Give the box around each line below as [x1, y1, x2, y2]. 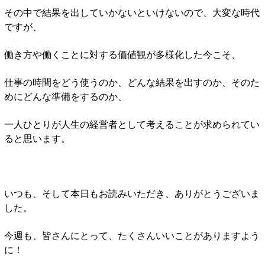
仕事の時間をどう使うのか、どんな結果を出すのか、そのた [4, 75, 260, 89]
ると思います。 [4, 131, 70, 145]
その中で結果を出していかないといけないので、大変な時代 [4, 5, 260, 19]
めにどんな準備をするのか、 [4, 89, 127, 103]
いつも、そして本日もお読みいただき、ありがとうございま [4, 186, 260, 200]
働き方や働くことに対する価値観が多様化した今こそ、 [4, 47, 241, 61]
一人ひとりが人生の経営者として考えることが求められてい [4, 117, 260, 131]
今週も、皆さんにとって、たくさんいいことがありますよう [4, 228, 260, 242]
